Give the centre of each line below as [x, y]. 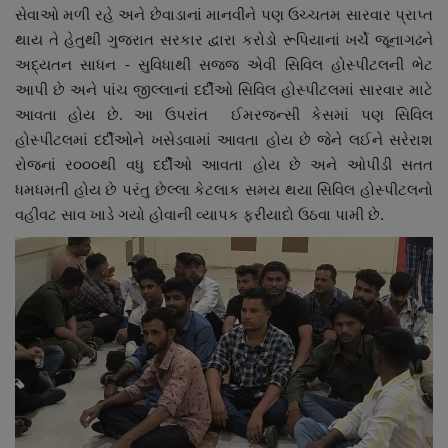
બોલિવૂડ [41, 280]
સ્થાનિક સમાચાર [69, 76]
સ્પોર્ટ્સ [37, 127]
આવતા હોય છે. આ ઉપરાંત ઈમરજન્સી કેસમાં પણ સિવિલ [224, 114]
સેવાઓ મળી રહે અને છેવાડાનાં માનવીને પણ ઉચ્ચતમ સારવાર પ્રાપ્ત [224, 14]
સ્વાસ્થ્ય [41, 331]
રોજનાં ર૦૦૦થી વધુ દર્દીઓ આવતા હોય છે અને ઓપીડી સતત [224, 164]
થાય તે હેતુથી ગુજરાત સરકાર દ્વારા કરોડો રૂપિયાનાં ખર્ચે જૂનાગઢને [224, 39]
